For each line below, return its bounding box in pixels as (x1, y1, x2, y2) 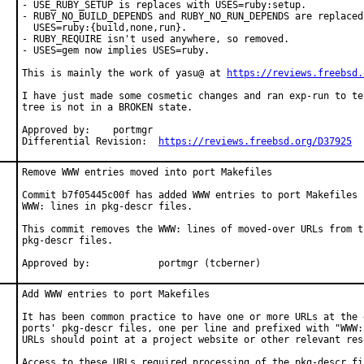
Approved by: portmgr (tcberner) (158, 258, 261, 269)
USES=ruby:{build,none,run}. (22, 22, 187, 33)
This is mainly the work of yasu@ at (22, 67, 227, 79)
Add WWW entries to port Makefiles (22, 288, 210, 300)
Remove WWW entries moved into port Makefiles (22, 167, 272, 178)
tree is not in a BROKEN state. (22, 102, 193, 113)
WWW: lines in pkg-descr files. (22, 201, 193, 212)
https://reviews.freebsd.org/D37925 (158, 136, 352, 147)
